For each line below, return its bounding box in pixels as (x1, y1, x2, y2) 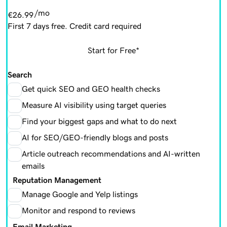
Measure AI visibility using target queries (22, 100, 166, 109)
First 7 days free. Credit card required (8, 21, 141, 30)
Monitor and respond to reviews (22, 206, 135, 214)
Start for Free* (88, 46, 139, 54)
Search (8, 70, 32, 79)
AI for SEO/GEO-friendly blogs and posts (22, 133, 168, 141)
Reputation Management (8, 175, 101, 184)
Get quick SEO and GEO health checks (22, 84, 160, 93)
